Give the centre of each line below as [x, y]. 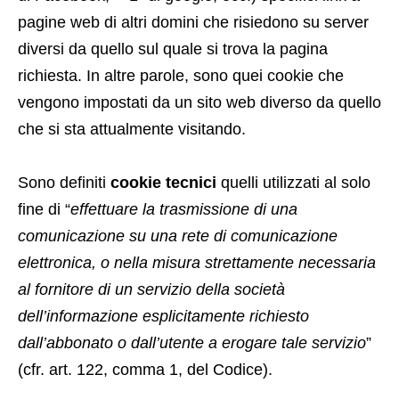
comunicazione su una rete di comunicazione [178, 236]
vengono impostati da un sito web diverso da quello [199, 102]
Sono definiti [64, 183]
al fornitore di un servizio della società [151, 289]
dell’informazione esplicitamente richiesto [163, 316]
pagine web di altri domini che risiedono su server [193, 22]
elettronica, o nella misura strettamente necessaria [197, 263]
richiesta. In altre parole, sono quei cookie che [181, 76]
